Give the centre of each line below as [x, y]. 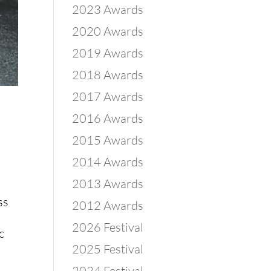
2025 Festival [108, 249]
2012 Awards [108, 205]
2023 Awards [108, 9]
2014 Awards [108, 162]
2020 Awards [108, 31]
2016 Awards [108, 118]
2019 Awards [108, 53]
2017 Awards [108, 96]
